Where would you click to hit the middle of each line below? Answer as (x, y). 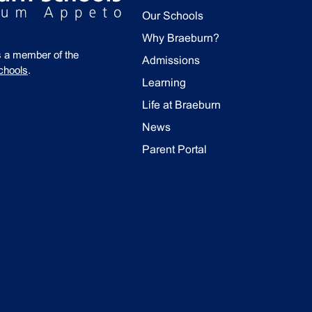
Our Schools (173, 16)
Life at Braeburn (181, 105)
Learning (164, 83)
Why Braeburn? (181, 38)
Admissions (171, 60)
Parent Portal (174, 149)
